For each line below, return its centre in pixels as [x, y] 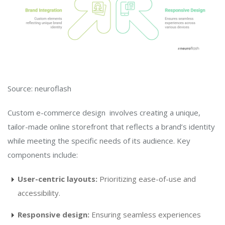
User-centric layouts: [58, 179]
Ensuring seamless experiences [145, 215]
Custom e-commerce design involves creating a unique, [104, 113]
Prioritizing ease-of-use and [147, 179]
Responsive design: [53, 215]
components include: [43, 155]
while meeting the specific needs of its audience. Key [99, 141]
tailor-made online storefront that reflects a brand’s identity [111, 127]
